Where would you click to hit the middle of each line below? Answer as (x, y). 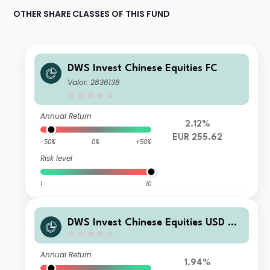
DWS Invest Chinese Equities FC (143, 69)
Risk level (57, 159)
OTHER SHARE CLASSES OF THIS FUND (92, 14)
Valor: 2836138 (94, 83)
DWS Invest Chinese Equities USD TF (153, 222)
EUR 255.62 (198, 138)
